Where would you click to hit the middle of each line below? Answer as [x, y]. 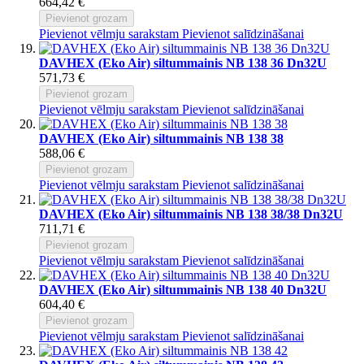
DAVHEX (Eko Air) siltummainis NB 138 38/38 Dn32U [191, 214]
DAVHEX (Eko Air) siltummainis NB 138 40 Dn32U [183, 289]
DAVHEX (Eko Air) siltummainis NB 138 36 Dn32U [183, 63]
